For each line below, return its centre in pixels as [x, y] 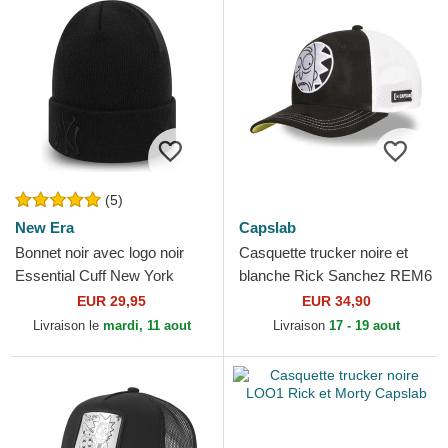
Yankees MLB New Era [91, 299]
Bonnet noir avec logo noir [99, 253]
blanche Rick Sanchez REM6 [335, 276]
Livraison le [67, 326]
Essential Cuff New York [94, 276]
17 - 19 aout [364, 326]
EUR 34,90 [336, 301]
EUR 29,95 [111, 301]
